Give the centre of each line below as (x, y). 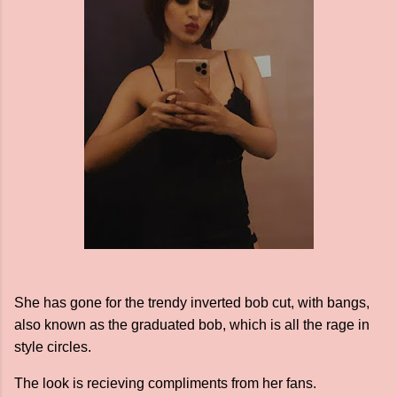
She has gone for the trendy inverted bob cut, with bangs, (192, 303)
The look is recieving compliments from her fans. (165, 383)
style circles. (54, 347)
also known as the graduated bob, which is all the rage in (192, 325)
